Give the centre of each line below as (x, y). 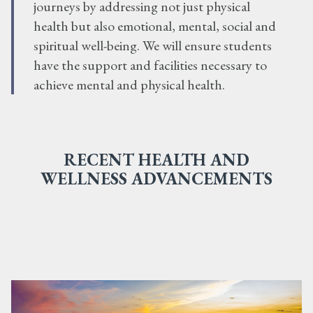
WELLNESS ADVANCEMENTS (156, 178)
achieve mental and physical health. (129, 84)
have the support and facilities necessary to (150, 65)
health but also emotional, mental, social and (155, 26)
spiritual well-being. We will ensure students (153, 45)
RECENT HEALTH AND (156, 159)
